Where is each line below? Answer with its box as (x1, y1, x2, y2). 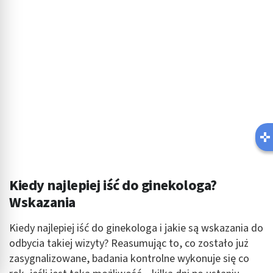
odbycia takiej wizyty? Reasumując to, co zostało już (9, 236, 249, 252)
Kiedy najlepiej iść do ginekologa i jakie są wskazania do (9, 221, 263, 236)
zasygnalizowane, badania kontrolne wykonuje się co (9, 251, 249, 267)
